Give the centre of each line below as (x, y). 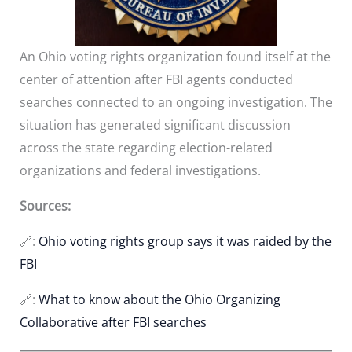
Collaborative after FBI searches (113, 322)
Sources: (45, 205)
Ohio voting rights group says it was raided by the (185, 241)
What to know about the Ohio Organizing (159, 299)
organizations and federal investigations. (140, 170)
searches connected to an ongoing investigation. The (176, 102)
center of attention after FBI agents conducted (156, 79)
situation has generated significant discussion (155, 125)
